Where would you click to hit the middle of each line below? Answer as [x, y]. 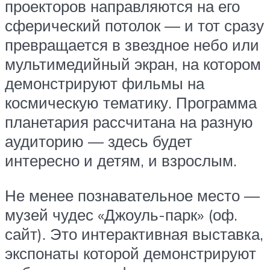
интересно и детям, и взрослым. [121, 161]
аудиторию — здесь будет [99, 141]
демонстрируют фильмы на [105, 83]
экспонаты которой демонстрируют [130, 253]
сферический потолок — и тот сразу [134, 26]
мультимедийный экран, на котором [133, 64]
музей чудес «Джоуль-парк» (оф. [121, 214]
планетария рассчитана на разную [129, 122]
